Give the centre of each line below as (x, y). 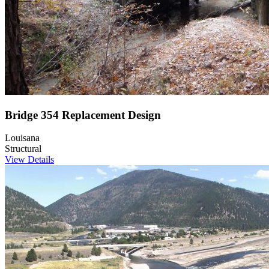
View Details (29, 160)
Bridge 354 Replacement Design (83, 115)
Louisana (22, 138)
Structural (23, 149)
